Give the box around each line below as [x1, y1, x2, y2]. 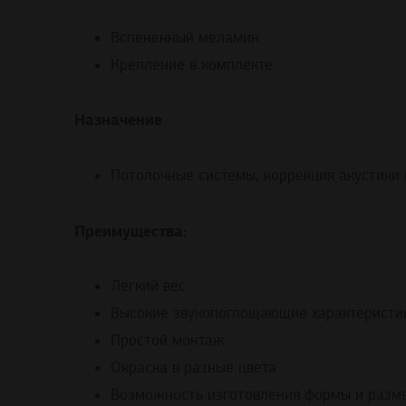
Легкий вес [111, 276, 186, 296]
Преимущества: [74, 220, 187, 241]
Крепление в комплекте [111, 54, 273, 74]
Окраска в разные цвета [111, 358, 276, 378]
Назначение [74, 110, 162, 130]
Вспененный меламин [111, 27, 259, 47]
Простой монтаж [111, 331, 225, 351]
